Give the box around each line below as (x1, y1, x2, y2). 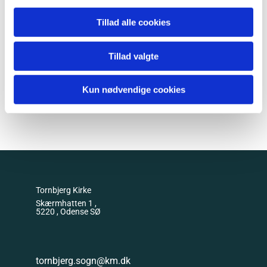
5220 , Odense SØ (36, 207, 101, 217)
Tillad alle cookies (97, 17, 170, 27)
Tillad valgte (108, 51, 159, 61)
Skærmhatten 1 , (36, 198, 98, 209)
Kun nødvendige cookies (82, 84, 185, 95)
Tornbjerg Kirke (36, 185, 91, 195)
